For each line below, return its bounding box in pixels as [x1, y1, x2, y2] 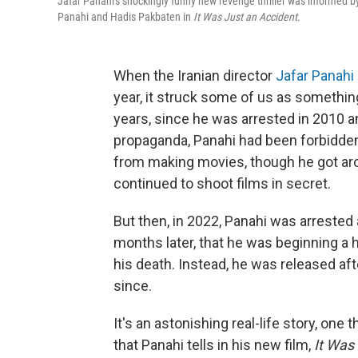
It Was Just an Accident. [193, 10, 300, 23]
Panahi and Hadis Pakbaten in [58, 10, 193, 23]
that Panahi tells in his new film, [113, 336, 314, 353]
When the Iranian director [113, 67, 276, 84]
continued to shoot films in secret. [113, 175, 331, 192]
